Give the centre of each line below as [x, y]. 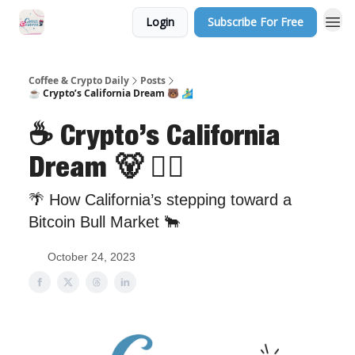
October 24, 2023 [92, 257]
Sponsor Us [90, 23]
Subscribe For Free [256, 22]
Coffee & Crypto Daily [79, 80]
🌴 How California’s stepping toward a [160, 200]
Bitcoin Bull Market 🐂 [104, 222]
